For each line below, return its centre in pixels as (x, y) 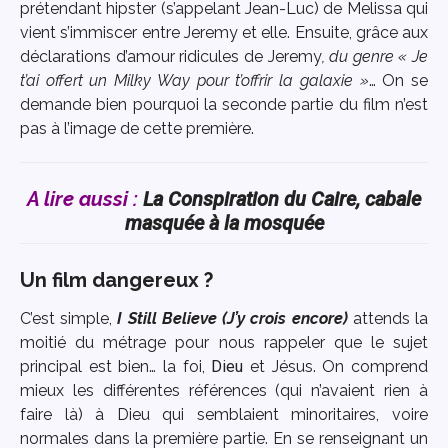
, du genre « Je (374, 56)
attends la (388, 318)
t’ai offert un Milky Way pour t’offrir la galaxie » (194, 80)
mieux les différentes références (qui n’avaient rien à (224, 390)
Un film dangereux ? (116, 279)
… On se (398, 80)
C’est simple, (69, 318)
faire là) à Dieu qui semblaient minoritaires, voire (224, 414)
